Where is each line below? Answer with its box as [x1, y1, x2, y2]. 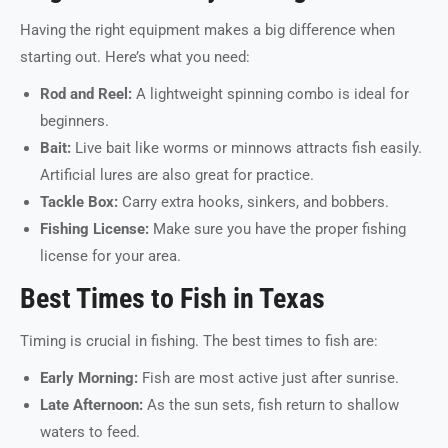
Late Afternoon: [40, 396, 143, 414]
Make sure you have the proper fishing [149, 220, 406, 238]
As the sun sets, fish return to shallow [143, 396, 399, 414]
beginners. [40, 112, 109, 130]
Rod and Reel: [40, 85, 132, 103]
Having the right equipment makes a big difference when [20, 21, 395, 39]
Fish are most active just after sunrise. [138, 369, 399, 387]
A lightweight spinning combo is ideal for [132, 85, 409, 103]
